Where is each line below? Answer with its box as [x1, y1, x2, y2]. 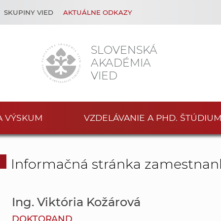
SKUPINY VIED [4, 8, 53, 16]
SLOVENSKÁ [91, 43, 157, 57]
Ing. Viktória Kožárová [11, 195, 141, 210]
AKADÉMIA [91, 56, 151, 70]
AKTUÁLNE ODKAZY [63, 8, 132, 16]
